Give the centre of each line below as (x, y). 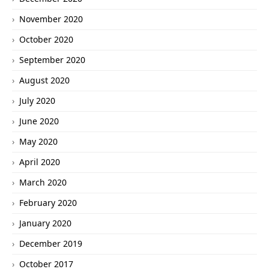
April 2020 (40, 162)
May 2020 (38, 142)
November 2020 (51, 19)
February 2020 (48, 203)
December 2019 (51, 244)
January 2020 (45, 223)
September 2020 (52, 60)
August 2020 (44, 80)
